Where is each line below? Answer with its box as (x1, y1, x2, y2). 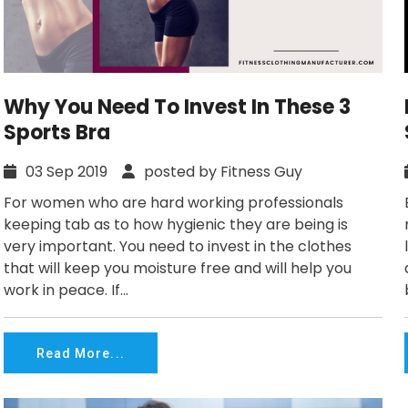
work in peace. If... (4, 280, 128, 301)
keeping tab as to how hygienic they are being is (4, 214, 348, 236)
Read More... (36, 345, 125, 361)
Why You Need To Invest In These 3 (4, 93, 351, 122)
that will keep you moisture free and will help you (4, 258, 352, 280)
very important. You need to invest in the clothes (4, 236, 352, 258)
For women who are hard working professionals (4, 192, 343, 214)
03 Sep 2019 (22, 161, 122, 183)
